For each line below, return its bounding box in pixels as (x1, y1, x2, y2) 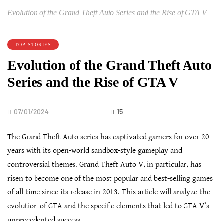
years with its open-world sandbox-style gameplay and (7, 146, 182, 156)
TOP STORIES (15, 42, 51, 48)
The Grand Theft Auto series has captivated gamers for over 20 (7, 132, 209, 142)
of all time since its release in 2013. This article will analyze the (7, 187, 210, 197)
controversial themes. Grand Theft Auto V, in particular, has (7, 160, 201, 170)
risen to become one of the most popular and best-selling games (7, 174, 213, 184)
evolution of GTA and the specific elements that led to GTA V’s (7, 201, 209, 211)
